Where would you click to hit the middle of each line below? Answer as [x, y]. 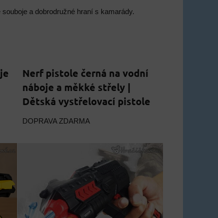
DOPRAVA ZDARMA [56, 121]
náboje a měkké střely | [77, 87]
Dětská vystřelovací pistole [87, 101]
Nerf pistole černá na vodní [86, 73]
